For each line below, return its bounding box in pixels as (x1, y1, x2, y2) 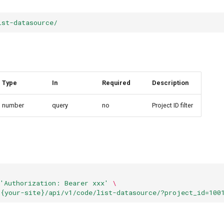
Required (102, 79, 130, 86)
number (2, 101, 24, 109)
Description (152, 79, 188, 86)
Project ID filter (152, 101, 193, 109)
